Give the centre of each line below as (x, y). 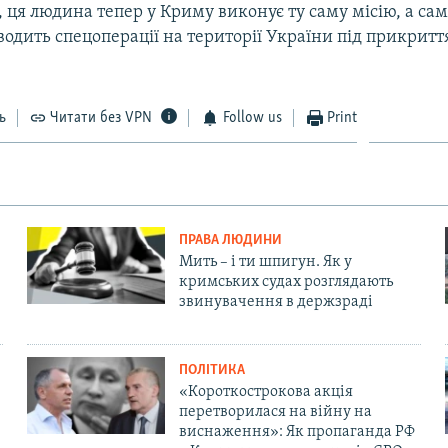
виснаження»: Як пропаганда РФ (296, 431)
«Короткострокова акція (265, 391)
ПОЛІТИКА (211, 370)
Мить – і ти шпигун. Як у (265, 261)
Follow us (252, 117)
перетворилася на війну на (275, 411)
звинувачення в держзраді (275, 301)
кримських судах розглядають (285, 281)
